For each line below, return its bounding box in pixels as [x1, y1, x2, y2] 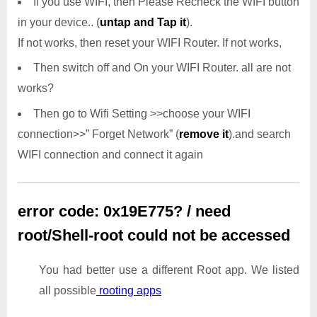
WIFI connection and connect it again [18, 148, 203, 161]
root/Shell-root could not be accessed [18, 226, 290, 244]
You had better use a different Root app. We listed [39, 264, 299, 277]
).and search [229, 127, 291, 140]
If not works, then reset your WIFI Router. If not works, [18, 37, 282, 50]
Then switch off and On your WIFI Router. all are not [33, 62, 291, 74]
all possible [39, 284, 96, 297]
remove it [179, 127, 229, 140]
